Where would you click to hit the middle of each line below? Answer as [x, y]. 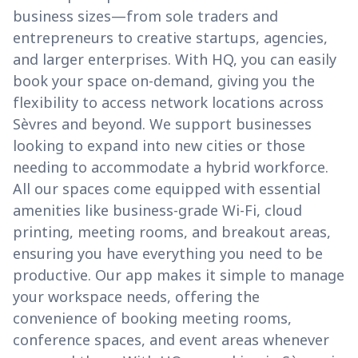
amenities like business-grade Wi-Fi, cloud [157, 211]
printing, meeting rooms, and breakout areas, [172, 232]
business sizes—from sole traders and [145, 16]
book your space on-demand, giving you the [164, 81]
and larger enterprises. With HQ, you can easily [175, 60]
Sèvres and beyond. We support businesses [162, 124]
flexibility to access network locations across [168, 103]
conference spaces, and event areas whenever [171, 340]
